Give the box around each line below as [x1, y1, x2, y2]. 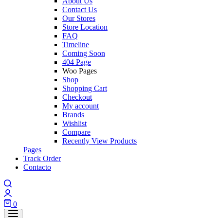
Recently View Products [62, 137, 137, 145]
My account [62, 102, 99, 110]
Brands [62, 110, 84, 119]
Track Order [23, 154, 61, 163]
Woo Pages [62, 67, 97, 75]
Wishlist [62, 119, 87, 127]
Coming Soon [62, 49, 105, 57]
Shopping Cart [62, 84, 107, 92]
